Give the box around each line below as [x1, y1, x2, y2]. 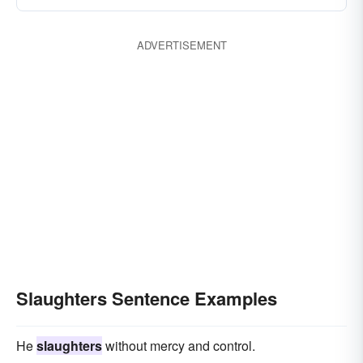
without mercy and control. [102, 336, 255, 355]
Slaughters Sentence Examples [16, 285, 277, 311]
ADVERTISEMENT [136, 37, 227, 53]
